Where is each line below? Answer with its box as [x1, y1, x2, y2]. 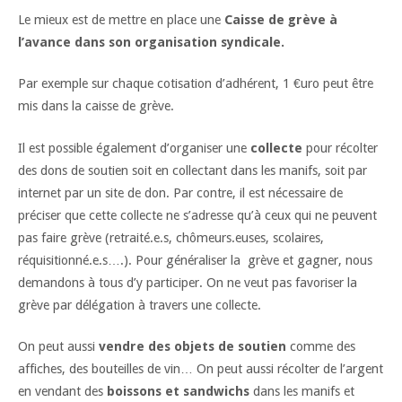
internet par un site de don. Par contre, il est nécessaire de [18, 185, 343, 200]
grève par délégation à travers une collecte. [18, 297, 261, 312]
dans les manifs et [249, 384, 354, 399]
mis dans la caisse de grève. [18, 99, 174, 114]
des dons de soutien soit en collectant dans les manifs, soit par [18, 162, 367, 178]
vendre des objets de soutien [99, 339, 286, 354]
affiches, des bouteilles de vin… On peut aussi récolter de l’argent [18, 362, 383, 377]
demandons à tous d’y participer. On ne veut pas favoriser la [18, 275, 357, 290]
